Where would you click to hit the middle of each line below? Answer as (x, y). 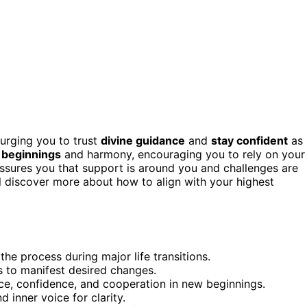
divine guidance (143, 140)
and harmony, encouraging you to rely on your (183, 154)
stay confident (249, 140)
